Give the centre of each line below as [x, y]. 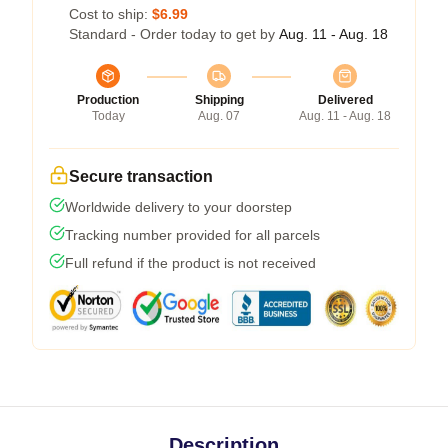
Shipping [219, 100]
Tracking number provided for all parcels [192, 235]
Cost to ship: [110, 14]
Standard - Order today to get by [174, 34]
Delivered [345, 100]
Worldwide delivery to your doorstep [178, 207]
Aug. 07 [219, 116]
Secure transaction [141, 176]
